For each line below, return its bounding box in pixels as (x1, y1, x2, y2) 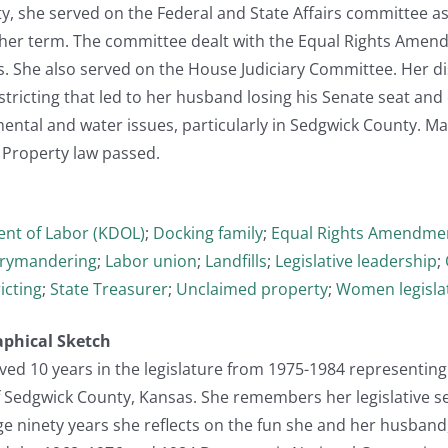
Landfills (205, 249, 267, 272)
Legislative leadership (275, 249, 437, 272)
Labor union (105, 249, 197, 272)
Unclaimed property (176, 277, 328, 300)
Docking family (153, 221, 263, 244)
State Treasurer (50, 277, 168, 300)
